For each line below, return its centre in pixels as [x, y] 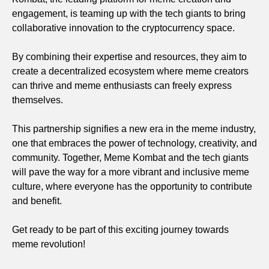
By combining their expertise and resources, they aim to [129, 56]
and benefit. [37, 201]
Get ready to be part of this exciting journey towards [120, 229]
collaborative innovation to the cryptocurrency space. [123, 28]
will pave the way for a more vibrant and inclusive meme [131, 172]
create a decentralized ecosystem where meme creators [130, 71]
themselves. [38, 100]
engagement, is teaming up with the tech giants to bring [129, 13]
